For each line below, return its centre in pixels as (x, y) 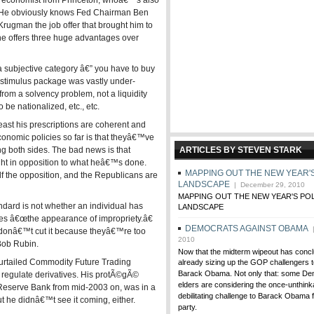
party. (187, 308)
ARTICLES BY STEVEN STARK (241, 150)
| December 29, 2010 (267, 185)
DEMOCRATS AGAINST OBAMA (247, 228)
